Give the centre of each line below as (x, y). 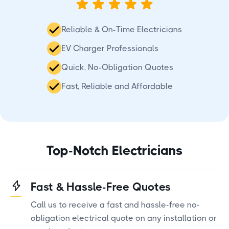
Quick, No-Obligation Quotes (117, 67)
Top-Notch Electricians (114, 150)
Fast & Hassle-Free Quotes (101, 187)
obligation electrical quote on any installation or (124, 218)
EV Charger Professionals (110, 48)
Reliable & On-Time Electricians (121, 29)
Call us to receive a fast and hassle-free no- (115, 204)
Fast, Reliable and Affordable (117, 86)
